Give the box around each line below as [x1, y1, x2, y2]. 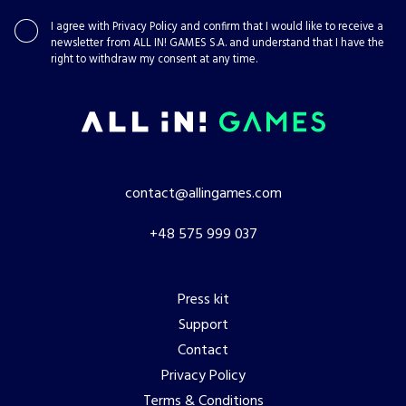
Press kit [177, 287, 229, 312]
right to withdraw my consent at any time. [51, 51, 257, 70]
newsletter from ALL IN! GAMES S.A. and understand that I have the [51, 34, 384, 53]
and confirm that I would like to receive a [178, 18, 383, 37]
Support [178, 313, 228, 337]
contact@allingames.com [124, 182, 282, 207]
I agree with [51, 18, 112, 37]
